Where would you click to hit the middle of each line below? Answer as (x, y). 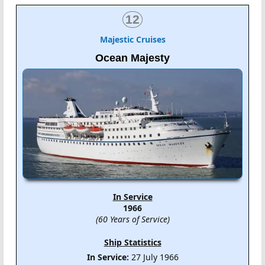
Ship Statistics (132, 243)
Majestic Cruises (132, 39)
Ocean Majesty (132, 58)
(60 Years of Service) (132, 219)
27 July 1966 (153, 257)
